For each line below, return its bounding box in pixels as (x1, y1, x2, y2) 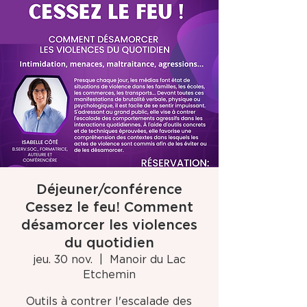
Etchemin (82, 269, 136, 280)
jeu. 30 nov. (32, 254, 93, 265)
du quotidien (64, 236, 154, 250)
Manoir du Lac (109, 254, 186, 265)
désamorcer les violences (21, 219, 197, 232)
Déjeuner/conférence (36, 183, 182, 197)
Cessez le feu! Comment (25, 201, 193, 214)
